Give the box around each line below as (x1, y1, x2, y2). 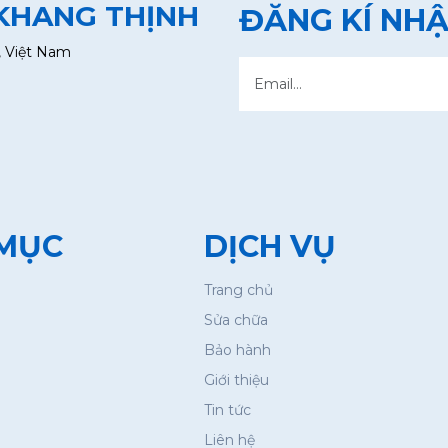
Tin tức (204, 400, 251, 419)
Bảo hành (204, 340, 271, 359)
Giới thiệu (204, 370, 269, 389)
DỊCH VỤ (204, 227, 336, 265)
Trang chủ (204, 280, 273, 299)
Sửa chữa (204, 310, 268, 329)
